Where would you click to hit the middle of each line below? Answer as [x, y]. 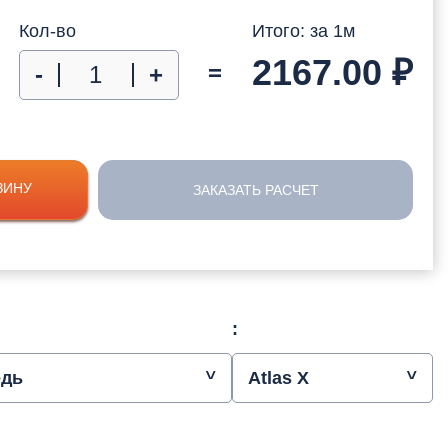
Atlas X [278, 377]
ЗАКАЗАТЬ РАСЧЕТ [255, 189]
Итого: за [292, 30]
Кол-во [47, 30]
